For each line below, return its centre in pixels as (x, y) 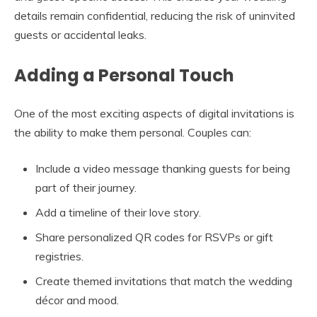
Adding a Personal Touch (124, 75)
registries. (59, 256)
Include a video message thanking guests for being (163, 168)
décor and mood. (77, 300)
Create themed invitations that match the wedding (164, 281)
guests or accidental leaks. (80, 34)
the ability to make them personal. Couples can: (133, 132)
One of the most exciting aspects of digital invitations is (154, 113)
